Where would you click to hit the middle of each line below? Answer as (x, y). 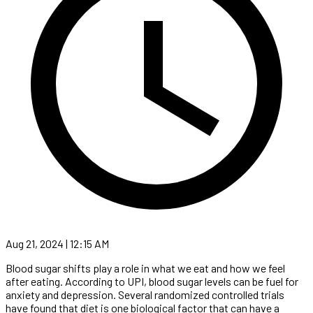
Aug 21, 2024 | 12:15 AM (57, 243)
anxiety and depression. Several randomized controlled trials (145, 294)
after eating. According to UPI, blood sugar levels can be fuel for (152, 281)
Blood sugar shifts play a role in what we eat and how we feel (145, 268)
